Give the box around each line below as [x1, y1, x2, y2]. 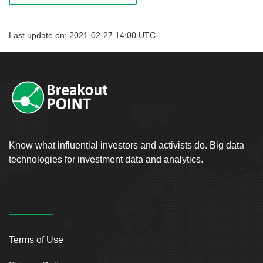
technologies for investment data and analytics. [9, 154, 203, 164]
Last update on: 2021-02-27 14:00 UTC [9, 31, 156, 40]
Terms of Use [9, 234, 63, 245]
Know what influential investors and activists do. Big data [9, 140, 244, 150]
